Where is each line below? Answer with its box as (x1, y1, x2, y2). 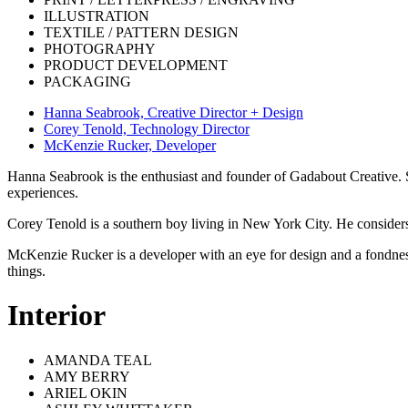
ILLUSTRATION (44, 7, 149, 24)
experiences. (7, 184, 78, 200)
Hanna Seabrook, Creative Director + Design (44, 104, 303, 120)
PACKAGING (44, 73, 131, 89)
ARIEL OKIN (44, 384, 127, 401)
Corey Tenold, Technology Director (44, 120, 250, 137)
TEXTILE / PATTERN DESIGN (44, 24, 239, 40)
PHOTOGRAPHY (44, 40, 156, 56)
